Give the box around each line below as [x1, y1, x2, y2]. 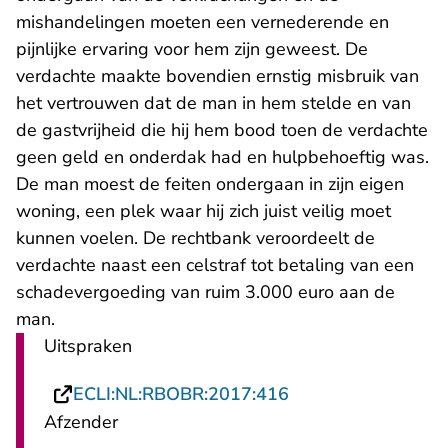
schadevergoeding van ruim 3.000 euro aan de [16, 280, 395, 304]
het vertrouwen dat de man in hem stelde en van [16, 91, 411, 115]
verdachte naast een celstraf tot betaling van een [16, 253, 414, 277]
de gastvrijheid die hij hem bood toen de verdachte [16, 118, 428, 142]
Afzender [44, 410, 118, 434]
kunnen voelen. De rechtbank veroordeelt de [16, 226, 375, 250]
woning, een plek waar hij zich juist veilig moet [16, 199, 391, 223]
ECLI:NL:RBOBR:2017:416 [73, 382, 289, 406]
